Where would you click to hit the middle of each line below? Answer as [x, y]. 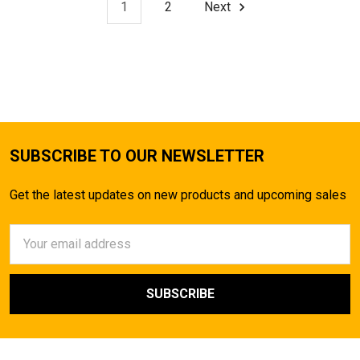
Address [34, 252]
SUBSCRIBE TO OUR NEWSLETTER [137, 155]
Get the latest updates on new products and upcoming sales [178, 194]
